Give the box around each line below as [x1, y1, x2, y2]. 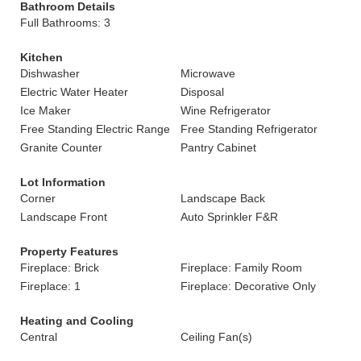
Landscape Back [180, 192, 265, 205]
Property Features [20, 245, 118, 258]
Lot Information [20, 176, 106, 189]
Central [20, 330, 57, 343]
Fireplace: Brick [20, 261, 99, 274]
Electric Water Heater [20, 85, 128, 98]
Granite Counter [20, 141, 102, 154]
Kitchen [20, 51, 63, 64]
